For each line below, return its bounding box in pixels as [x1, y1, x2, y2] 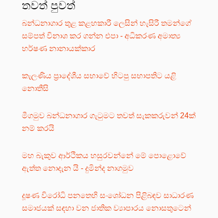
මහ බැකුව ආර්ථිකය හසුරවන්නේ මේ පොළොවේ [22, 151, 186, 160]
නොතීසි [22, 84, 49, 92]
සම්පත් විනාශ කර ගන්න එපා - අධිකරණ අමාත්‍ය [22, 31, 181, 40]
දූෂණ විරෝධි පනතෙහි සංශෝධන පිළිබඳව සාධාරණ [22, 191, 194, 200]
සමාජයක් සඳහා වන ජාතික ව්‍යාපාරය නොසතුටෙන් [22, 203, 191, 212]
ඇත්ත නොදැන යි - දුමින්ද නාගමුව [22, 163, 134, 172]
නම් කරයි [22, 124, 54, 132]
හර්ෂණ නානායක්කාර [22, 44, 95, 53]
